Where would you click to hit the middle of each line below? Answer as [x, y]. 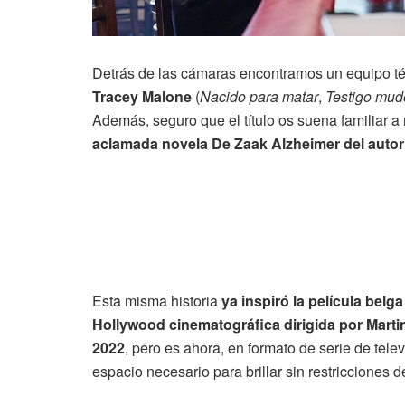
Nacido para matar [259, 96]
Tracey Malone [142, 96]
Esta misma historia [157, 300]
